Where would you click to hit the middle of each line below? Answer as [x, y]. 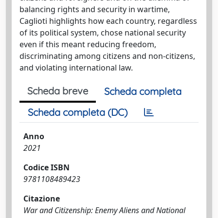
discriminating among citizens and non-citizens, [107, 56]
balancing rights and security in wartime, [95, 9]
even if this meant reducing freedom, [88, 44]
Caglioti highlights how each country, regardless [108, 21]
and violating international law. [76, 68]
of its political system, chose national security [103, 33]
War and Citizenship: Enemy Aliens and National [104, 210]
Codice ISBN [46, 167]
